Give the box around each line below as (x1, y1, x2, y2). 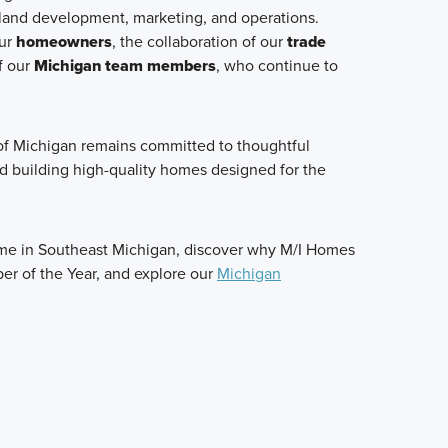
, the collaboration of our (112, 30, 287, 54)
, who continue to (216, 54, 338, 78)
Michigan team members (34, 54, 216, 78)
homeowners (16, 30, 112, 54)
